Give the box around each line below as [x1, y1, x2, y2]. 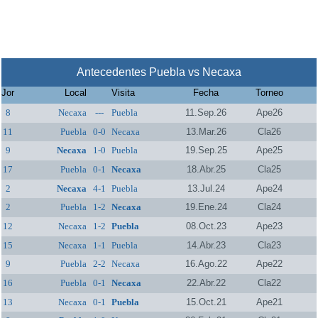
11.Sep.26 [185, 106, 227, 118]
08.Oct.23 [185, 220, 226, 231]
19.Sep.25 [185, 145, 227, 156]
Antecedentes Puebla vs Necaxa [76, 65, 241, 78]
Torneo [255, 87, 283, 98]
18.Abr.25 [186, 163, 226, 175]
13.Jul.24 [187, 182, 225, 194]
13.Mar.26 [185, 126, 226, 137]
